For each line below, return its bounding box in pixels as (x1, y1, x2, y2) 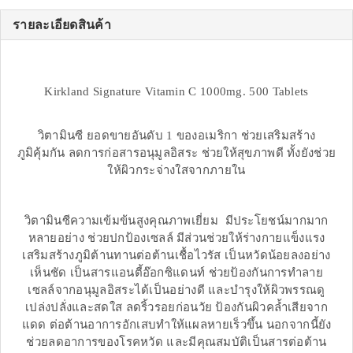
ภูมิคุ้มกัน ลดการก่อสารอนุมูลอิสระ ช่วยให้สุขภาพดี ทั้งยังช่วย (17, 147, 336, 160)
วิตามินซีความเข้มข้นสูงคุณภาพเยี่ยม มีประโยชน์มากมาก (24, 214, 329, 228)
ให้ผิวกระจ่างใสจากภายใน (107, 164, 246, 177)
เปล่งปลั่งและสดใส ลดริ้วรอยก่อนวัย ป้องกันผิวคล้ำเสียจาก (25, 301, 328, 314)
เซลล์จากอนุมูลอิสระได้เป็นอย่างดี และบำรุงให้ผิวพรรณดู (28, 284, 325, 297)
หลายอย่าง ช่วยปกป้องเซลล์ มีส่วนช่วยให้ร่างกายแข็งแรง (28, 232, 325, 245)
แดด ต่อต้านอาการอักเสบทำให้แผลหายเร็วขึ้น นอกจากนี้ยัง (21, 318, 332, 332)
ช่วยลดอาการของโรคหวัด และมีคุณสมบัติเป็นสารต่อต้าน (26, 336, 327, 349)
